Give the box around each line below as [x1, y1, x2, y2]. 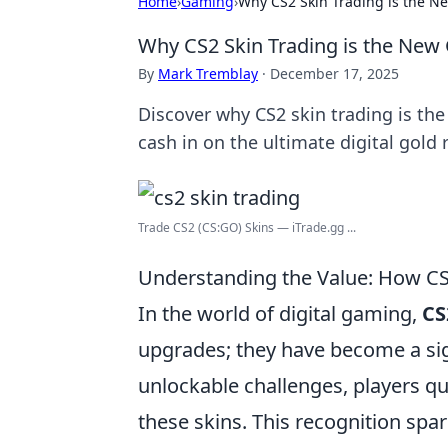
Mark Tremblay [158, 64, 258, 83]
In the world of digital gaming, [138, 300, 422, 327]
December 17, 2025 [270, 64, 399, 83]
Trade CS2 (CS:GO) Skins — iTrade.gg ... [138, 219, 356, 236]
